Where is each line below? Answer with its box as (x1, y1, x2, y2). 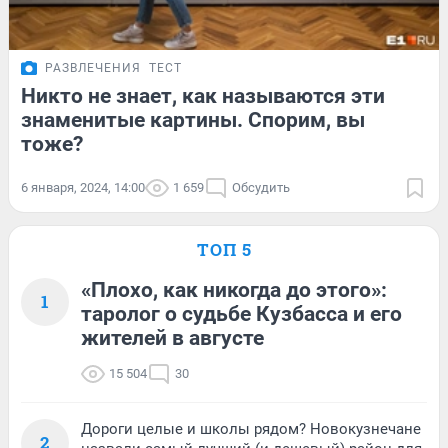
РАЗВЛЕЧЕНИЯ (45, 60, 141, 75)
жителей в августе (81, 325, 264, 350)
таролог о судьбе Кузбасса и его (81, 301, 402, 326)
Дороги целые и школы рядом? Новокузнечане (81, 419, 421, 438)
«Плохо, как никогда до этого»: (81, 277, 387, 302)
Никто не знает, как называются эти (21, 83, 385, 108)
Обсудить (232, 179, 290, 195)
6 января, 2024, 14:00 (21, 179, 145, 195)
